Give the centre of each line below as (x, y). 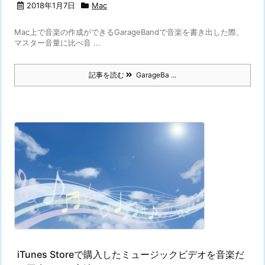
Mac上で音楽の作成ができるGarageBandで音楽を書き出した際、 (129, 32)
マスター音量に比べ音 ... (57, 43)
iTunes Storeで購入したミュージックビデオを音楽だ (131, 254)
